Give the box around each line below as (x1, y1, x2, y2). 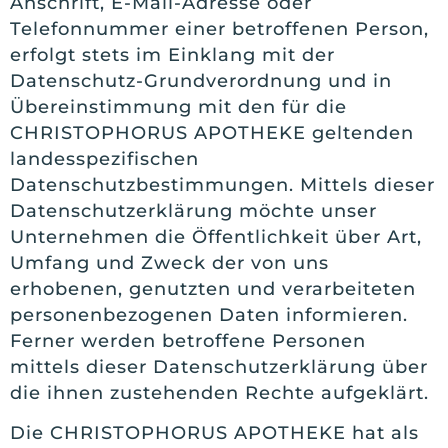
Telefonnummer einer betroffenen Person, (10, 17, 429, 40)
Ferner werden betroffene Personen (10, 329, 366, 352)
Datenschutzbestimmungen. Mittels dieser (10, 173, 435, 196)
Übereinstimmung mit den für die (10, 95, 347, 118)
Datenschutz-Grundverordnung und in (10, 69, 392, 92)
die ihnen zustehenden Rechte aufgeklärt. (10, 381, 429, 404)
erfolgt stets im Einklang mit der (10, 43, 335, 66)
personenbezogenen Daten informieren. (10, 303, 408, 326)
